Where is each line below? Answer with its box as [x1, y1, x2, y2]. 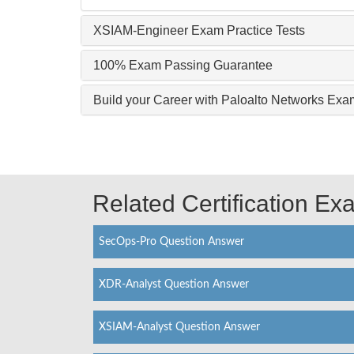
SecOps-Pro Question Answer [99, 235, 244, 247]
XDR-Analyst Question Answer [99, 278, 249, 290]
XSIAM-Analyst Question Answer [99, 321, 260, 333]
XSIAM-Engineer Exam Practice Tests [93, 23, 305, 37]
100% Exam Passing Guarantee [93, 58, 273, 72]
